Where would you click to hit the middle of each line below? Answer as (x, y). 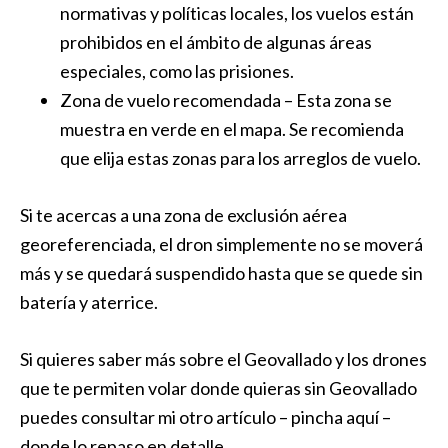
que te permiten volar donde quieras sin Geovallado (218, 388)
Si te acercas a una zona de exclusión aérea (183, 215)
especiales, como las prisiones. (177, 71)
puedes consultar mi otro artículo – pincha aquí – (205, 417)
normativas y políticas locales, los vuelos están (237, 13)
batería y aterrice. (89, 302)
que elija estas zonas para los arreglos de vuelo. (240, 158)
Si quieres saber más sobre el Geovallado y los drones (223, 359)
